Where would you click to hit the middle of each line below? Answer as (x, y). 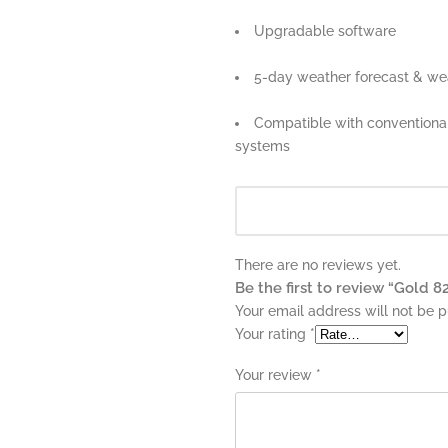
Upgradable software (325, 31)
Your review (275, 375)
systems (262, 146)
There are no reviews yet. (318, 265)
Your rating (272, 334)
